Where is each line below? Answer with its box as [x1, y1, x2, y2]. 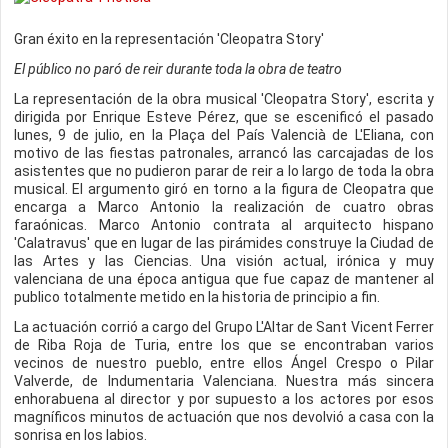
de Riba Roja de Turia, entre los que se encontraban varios [14, 337, 434, 353]
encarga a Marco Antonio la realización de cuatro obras [14, 199, 434, 215]
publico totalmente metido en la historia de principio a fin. [14, 289, 380, 305]
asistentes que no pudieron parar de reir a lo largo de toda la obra [14, 163, 434, 179]
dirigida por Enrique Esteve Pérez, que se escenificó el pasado [14, 109, 434, 125]
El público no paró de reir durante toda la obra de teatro [14, 61, 342, 77]
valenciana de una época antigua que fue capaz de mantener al [14, 271, 434, 287]
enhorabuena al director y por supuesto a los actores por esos [14, 391, 434, 407]
